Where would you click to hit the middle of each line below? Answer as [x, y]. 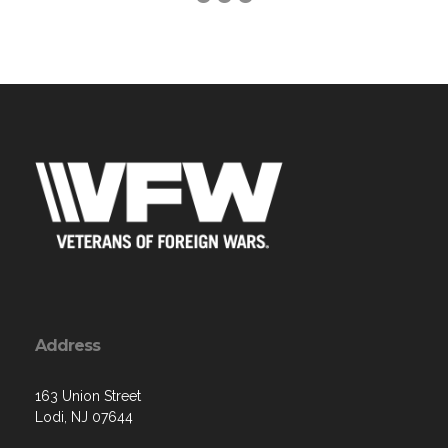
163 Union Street [88, 395]
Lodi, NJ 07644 [84, 416]
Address [67, 345]
